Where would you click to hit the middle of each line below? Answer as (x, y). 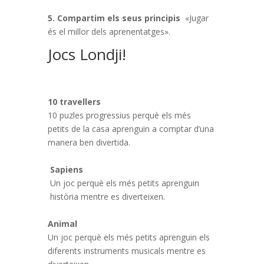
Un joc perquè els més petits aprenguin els (128, 237)
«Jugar (197, 18)
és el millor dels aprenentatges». (109, 32)
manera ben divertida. (89, 142)
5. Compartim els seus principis (116, 18)
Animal (62, 224)
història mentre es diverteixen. (107, 197)
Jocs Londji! (87, 54)
